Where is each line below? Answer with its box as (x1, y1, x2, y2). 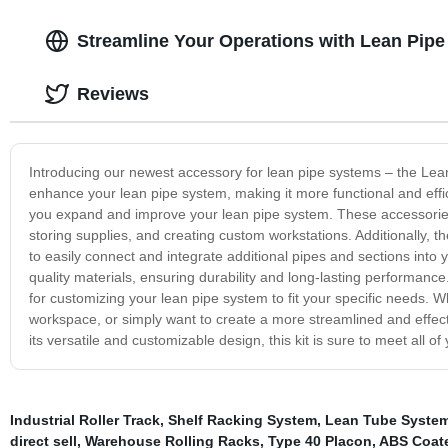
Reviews (76, 83, 149, 104)
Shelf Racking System (167, 411, 317, 428)
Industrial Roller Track (9, 411, 160, 428)
